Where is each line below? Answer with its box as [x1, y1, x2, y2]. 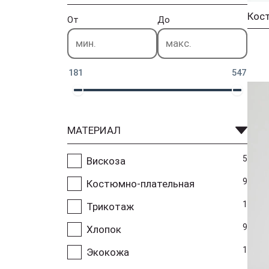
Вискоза [86, 154, 125, 167]
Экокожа [86, 246, 129, 258]
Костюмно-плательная [86, 177, 195, 190]
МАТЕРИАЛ [67, 124, 121, 136]
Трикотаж [86, 200, 134, 213]
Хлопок [86, 223, 121, 235]
